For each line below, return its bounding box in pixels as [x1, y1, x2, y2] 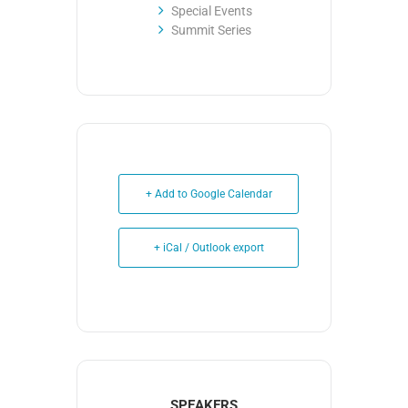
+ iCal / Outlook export [153, 241, 264, 254]
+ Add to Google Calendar [145, 188, 272, 200]
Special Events [171, 4, 252, 18]
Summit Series [171, 23, 251, 37]
